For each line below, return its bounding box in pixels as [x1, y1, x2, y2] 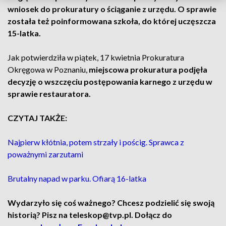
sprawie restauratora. [8, 89, 92, 98]
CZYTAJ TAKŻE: [8, 113, 67, 123]
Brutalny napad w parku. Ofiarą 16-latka [8, 174, 146, 183]
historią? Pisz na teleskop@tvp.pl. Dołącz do [8, 210, 172, 219]
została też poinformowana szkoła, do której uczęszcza [8, 16, 216, 26]
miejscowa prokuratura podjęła [87, 65, 207, 74]
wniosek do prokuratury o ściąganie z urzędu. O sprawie [8, 4, 216, 14]
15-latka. [8, 28, 42, 38]
